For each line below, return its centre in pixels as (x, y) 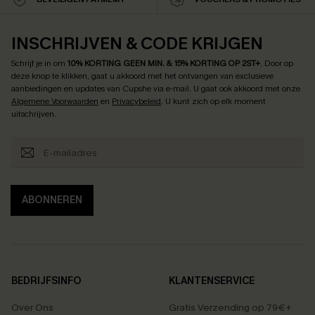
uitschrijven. (34, 114)
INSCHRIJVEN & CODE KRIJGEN (137, 43)
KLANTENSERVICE (212, 281)
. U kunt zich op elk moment (213, 101)
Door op (279, 63)
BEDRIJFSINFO (46, 281)
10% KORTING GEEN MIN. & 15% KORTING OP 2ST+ (164, 63)
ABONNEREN (52, 200)
